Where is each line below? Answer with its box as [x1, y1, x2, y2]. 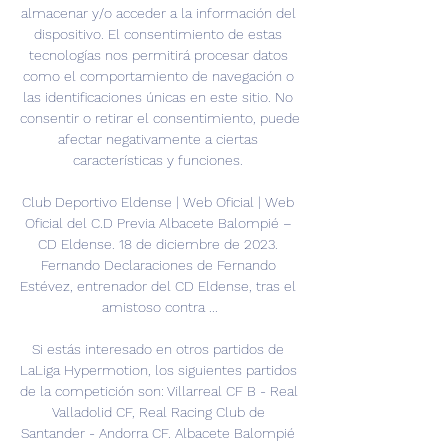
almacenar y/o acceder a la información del [20, 5, 296, 22]
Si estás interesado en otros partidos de [32, 341, 284, 358]
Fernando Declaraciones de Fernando [40, 257, 276, 274]
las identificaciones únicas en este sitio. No [23, 89, 293, 106]
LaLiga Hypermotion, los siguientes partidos [20, 362, 297, 379]
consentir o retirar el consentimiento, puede [20, 110, 300, 127]
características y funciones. [73, 152, 247, 169]
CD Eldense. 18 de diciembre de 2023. [38, 236, 278, 253]
